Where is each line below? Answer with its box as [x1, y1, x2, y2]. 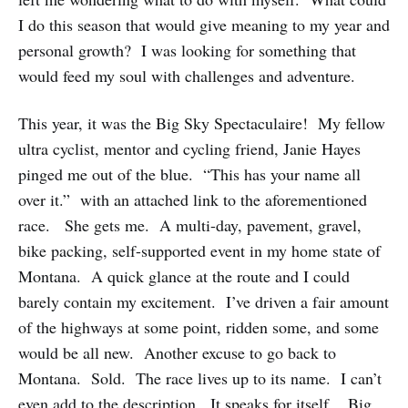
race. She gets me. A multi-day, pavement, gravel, [18, 213, 362, 236]
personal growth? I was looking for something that [18, 38, 356, 61]
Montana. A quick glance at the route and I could [18, 264, 350, 287]
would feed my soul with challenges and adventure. [18, 64, 355, 87]
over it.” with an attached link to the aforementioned [18, 188, 367, 210]
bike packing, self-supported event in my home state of [18, 239, 381, 261]
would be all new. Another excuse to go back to [18, 341, 336, 363]
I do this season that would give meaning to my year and [18, 13, 390, 36]
